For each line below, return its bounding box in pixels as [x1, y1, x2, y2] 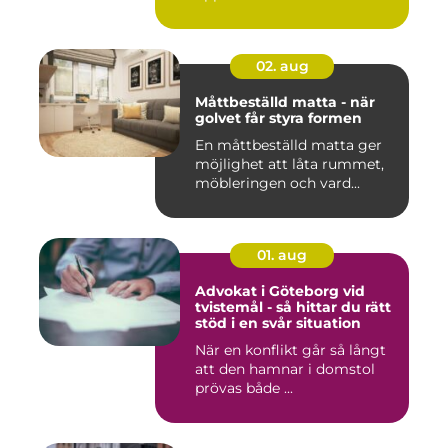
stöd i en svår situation [195, 314, 361, 333]
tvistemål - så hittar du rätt [195, 298, 391, 317]
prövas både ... [195, 379, 293, 398]
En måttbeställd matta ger [195, 136, 382, 155]
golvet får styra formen [195, 109, 362, 128]
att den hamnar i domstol [195, 360, 375, 379]
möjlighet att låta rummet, [195, 155, 384, 174]
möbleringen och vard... [195, 174, 360, 193]
